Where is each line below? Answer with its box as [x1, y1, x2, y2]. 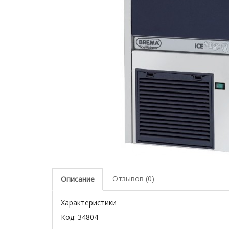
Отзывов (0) [112, 174, 154, 184]
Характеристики [61, 198, 117, 208]
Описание [61, 174, 95, 184]
